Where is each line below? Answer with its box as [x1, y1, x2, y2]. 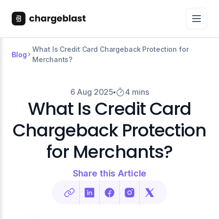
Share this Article [72, 168, 147, 178]
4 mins [125, 87, 149, 97]
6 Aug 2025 [70, 87, 114, 97]
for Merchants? [46, 139, 173, 164]
